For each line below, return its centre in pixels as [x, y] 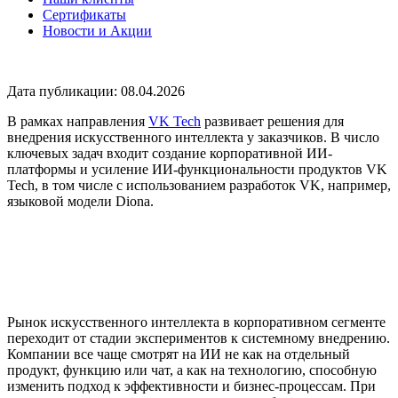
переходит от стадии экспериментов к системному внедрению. [199, 338]
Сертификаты [84, 14]
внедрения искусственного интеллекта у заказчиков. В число [193, 137]
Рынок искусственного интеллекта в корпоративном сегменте [196, 322]
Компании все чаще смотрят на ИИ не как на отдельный [179, 354]
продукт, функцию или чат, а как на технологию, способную [192, 370]
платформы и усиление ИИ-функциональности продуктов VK [197, 169]
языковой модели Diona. [80, 201]
